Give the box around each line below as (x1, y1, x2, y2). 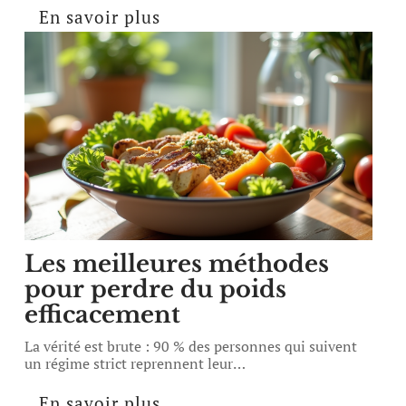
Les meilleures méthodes (24, 249, 330, 278)
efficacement (24, 300, 181, 329)
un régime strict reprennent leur (24, 353, 234, 373)
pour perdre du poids (24, 275, 287, 304)
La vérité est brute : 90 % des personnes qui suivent (24, 336, 358, 356)
